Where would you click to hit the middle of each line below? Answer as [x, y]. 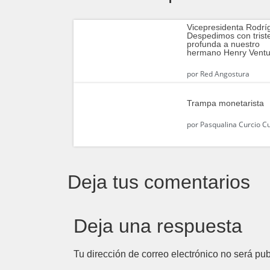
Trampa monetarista [226, 103]
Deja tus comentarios [159, 182]
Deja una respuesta [158, 226]
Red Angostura [224, 74]
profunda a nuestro [224, 44]
